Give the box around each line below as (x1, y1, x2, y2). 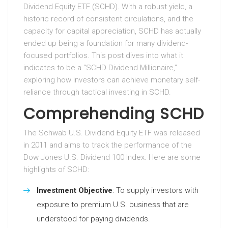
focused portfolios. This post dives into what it (23, 51, 183, 60)
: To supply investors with (112, 186, 198, 195)
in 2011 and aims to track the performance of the (23, 140, 192, 150)
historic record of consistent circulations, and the (23, 14, 193, 23)
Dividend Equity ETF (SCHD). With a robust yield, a (23, 2, 192, 11)
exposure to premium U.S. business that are (37, 200, 189, 209)
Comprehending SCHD (23, 103, 204, 125)
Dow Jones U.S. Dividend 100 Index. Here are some (23, 153, 201, 162)
